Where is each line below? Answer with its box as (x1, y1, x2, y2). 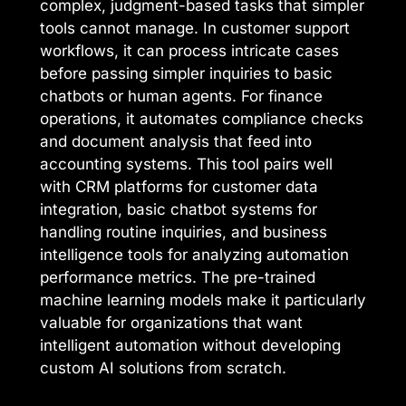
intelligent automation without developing (40, 335, 341, 354)
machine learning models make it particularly (40, 290, 366, 309)
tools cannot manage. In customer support (40, 18, 350, 37)
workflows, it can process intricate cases (40, 41, 339, 60)
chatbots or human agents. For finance (40, 86, 323, 105)
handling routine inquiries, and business (40, 222, 327, 241)
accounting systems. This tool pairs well (40, 154, 333, 173)
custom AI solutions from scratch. (40, 358, 286, 377)
